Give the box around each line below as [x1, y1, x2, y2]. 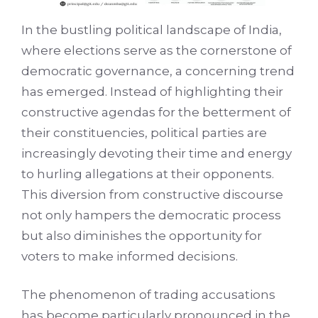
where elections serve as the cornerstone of [21, 43, 292, 57]
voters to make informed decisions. [21, 248, 238, 263]
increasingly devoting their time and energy [21, 146, 292, 160]
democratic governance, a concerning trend [21, 63, 295, 78]
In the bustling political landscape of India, [21, 22, 282, 37]
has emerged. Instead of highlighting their [21, 84, 283, 99]
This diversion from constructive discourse [21, 187, 283, 202]
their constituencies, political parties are [21, 125, 267, 140]
